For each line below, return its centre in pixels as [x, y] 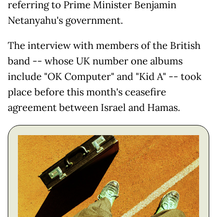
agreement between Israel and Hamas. [94, 108]
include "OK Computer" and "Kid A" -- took [105, 77]
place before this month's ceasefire [87, 92]
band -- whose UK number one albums [95, 61]
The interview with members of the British [104, 46]
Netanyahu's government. [65, 21]
